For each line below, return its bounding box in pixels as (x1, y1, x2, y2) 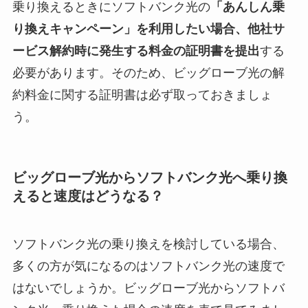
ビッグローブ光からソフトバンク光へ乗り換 (12, 170, 287, 186)
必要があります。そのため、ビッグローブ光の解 (12, 66, 285, 80)
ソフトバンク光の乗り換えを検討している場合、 (12, 236, 285, 251)
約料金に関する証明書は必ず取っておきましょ (12, 88, 272, 102)
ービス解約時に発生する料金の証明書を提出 (12, 44, 260, 58)
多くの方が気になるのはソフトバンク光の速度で (12, 258, 285, 273)
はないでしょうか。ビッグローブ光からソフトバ (12, 280, 285, 295)
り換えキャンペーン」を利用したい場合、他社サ (12, 22, 285, 36)
